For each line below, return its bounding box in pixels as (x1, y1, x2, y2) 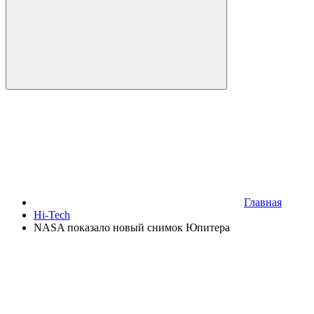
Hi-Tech (34, 209, 70, 221)
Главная (244, 196, 282, 208)
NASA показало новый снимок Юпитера (34, 221, 230, 233)
